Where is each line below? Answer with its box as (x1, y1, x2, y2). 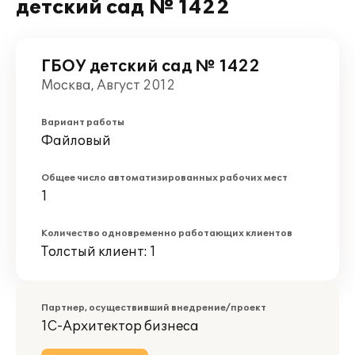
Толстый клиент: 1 (41, 244, 156, 260)
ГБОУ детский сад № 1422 (41, 57, 260, 76)
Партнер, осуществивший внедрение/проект (41, 303, 266, 313)
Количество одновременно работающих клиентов (41, 228, 292, 239)
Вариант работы (41, 117, 124, 128)
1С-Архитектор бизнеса (41, 319, 199, 334)
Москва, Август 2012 (41, 78, 175, 94)
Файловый (41, 133, 111, 149)
